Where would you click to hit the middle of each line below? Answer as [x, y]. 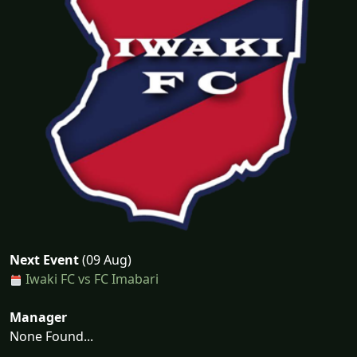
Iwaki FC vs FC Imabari [92, 279]
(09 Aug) [105, 260]
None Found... [51, 336]
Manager [38, 317]
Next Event [44, 260]
